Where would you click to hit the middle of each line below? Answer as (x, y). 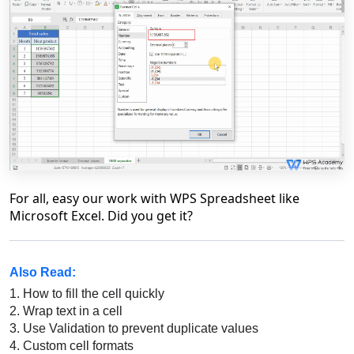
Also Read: (43, 272)
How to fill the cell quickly (92, 294)
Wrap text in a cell (71, 311)
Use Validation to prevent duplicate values (139, 328)
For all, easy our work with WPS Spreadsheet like (154, 198)
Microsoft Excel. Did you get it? (101, 216)
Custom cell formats (77, 346)
